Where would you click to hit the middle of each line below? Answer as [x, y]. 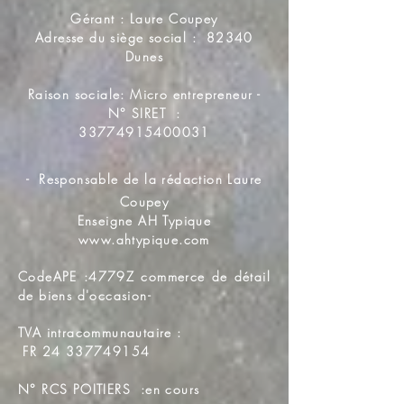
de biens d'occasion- [85, 295]
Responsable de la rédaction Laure [151, 179]
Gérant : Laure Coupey [144, 18]
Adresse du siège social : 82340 [144, 37]
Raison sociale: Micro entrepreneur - [144, 94]
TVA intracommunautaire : [102, 332]
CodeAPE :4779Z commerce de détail [144, 276]
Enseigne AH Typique [144, 220]
